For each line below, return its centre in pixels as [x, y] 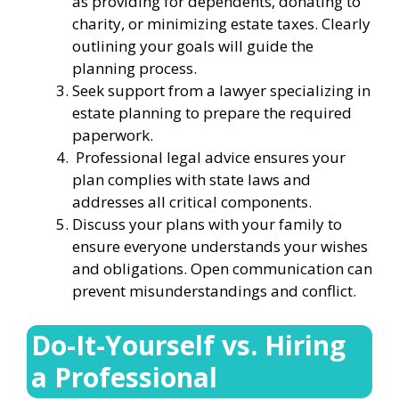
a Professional [124, 377]
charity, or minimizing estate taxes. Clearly [221, 24]
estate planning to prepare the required [212, 113]
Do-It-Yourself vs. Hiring [188, 345]
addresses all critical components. [192, 202]
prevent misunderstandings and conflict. [214, 291]
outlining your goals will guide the [193, 46]
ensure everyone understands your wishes [220, 246]
